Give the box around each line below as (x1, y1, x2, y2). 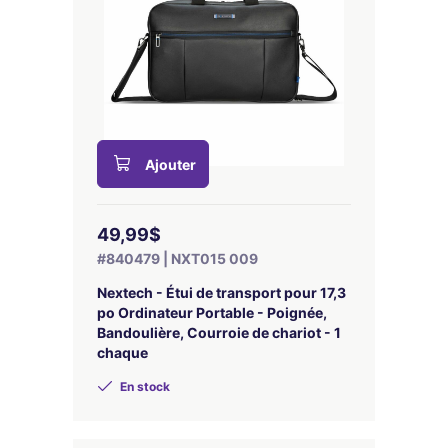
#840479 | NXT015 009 (97, 250, 258, 267)
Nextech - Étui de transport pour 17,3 (97, 284, 346, 301)
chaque (97, 344, 148, 361)
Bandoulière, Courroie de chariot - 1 (97, 324, 341, 341)
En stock (117, 379, 170, 394)
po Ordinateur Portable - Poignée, (97, 304, 327, 321)
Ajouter (145, 156, 196, 173)
